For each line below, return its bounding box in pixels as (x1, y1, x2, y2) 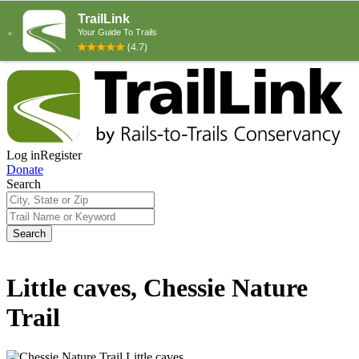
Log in (6, 148, 40, 162)
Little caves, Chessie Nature (6, 273, 308, 303)
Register (40, 148, 82, 162)
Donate (6, 163, 43, 176)
